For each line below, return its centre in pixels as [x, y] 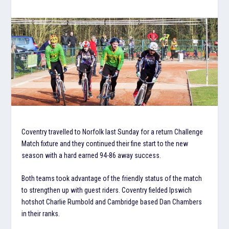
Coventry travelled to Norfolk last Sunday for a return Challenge [112, 132]
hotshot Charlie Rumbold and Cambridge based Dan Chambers [112, 202]
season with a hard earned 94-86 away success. [91, 156]
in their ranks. [41, 214]
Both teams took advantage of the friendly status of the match [112, 179]
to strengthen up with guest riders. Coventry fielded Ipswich [107, 190]
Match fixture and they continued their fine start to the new [105, 144]
